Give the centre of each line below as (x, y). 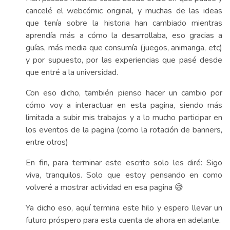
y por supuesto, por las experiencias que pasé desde (124, 60)
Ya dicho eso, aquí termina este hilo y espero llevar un (124, 208)
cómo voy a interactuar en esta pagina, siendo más (124, 105)
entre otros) (47, 142)
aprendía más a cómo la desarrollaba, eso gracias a (124, 35)
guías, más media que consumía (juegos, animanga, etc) (124, 48)
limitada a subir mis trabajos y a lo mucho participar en (124, 118)
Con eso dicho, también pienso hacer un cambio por (124, 93)
